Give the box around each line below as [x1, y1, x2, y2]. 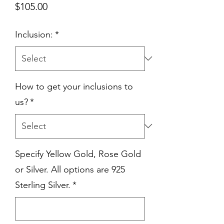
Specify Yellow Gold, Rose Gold [15, 148, 141, 159]
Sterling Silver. [15, 179, 70, 190]
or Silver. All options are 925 [15, 163, 125, 175]
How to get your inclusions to [15, 80, 133, 92]
